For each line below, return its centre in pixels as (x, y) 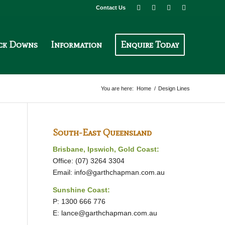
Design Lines (174, 88)
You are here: (117, 88)
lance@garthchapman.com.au (109, 213)
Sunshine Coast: (82, 190)
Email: (64, 172)
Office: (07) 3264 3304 (89, 160)
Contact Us (111, 8)
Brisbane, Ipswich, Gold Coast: (106, 149)
